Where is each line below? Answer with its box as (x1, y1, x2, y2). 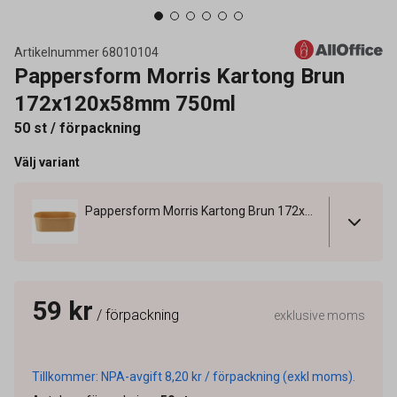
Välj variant (14, 155, 80, 169)
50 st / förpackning (14, 120, 141, 136)
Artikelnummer (14, 45, 99, 59)
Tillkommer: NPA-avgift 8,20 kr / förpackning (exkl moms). (32, 369, 355, 384)
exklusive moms (274, 307, 365, 323)
